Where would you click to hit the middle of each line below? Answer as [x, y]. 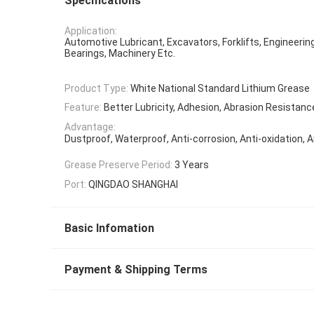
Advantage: [90, 127]
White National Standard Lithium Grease [220, 89]
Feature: [83, 108]
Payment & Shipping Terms [136, 269]
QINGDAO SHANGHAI [133, 184]
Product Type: [96, 89]
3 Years [192, 165]
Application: [91, 31]
